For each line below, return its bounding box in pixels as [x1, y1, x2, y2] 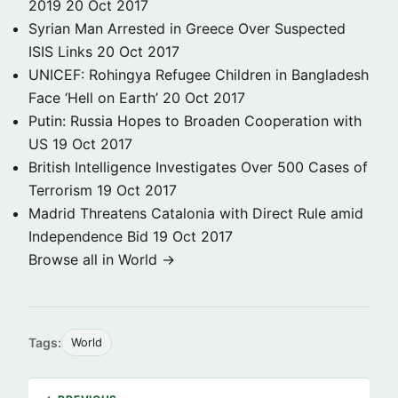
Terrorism [28, 181, 92, 199]
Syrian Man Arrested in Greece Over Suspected [28, 20, 346, 37]
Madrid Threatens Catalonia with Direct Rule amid [28, 204, 363, 222]
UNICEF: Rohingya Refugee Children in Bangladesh [28, 66, 369, 84]
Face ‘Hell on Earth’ [28, 89, 158, 107]
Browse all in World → [28, 251, 175, 268]
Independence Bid [28, 227, 148, 245]
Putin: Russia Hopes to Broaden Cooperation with [28, 112, 362, 130]
